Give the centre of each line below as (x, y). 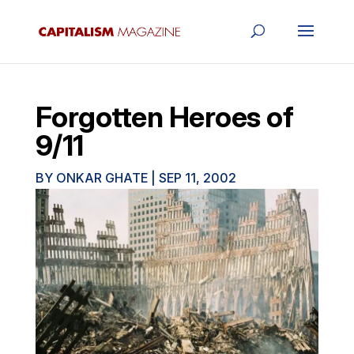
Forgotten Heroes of (164, 117)
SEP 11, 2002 (197, 178)
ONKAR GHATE (102, 178)
